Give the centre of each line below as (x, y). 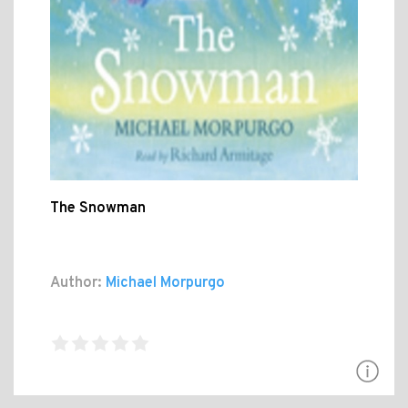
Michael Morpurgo (163, 284)
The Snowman (98, 209)
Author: (76, 284)
